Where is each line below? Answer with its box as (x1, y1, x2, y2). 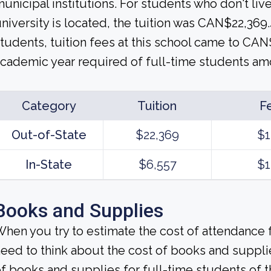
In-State (25, 157, 72, 172)
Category (21, 99, 76, 113)
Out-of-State (11, 128, 87, 142)
